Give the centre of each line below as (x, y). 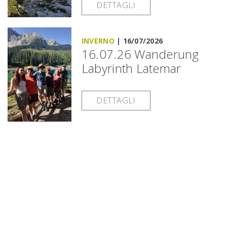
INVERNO (98, 41)
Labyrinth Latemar (131, 68)
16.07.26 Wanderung (140, 54)
